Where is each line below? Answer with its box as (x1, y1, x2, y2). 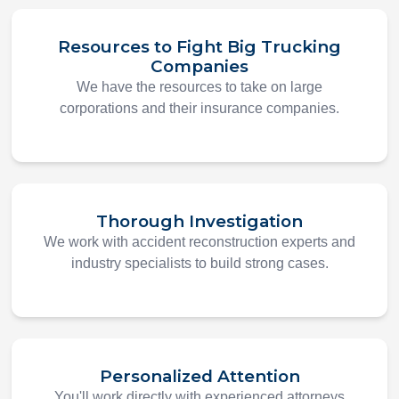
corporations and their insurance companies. (60, 101, 339, 117)
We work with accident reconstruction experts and (44, 234, 355, 250)
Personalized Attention (99, 366, 300, 387)
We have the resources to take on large (77, 79, 322, 95)
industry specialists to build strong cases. (70, 256, 329, 272)
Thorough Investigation (96, 211, 303, 232)
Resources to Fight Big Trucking (58, 37, 341, 58)
